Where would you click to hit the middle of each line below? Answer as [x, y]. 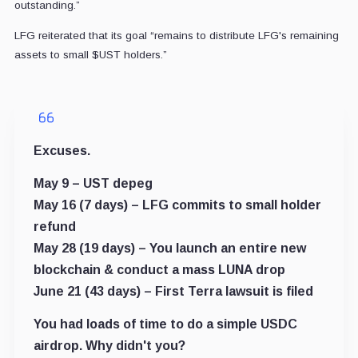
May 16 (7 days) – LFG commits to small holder [177, 205]
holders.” [143, 54]
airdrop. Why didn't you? [109, 345]
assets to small [53, 54]
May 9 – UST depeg [93, 183]
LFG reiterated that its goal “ [84, 35]
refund [54, 226]
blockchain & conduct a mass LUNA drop [159, 269]
